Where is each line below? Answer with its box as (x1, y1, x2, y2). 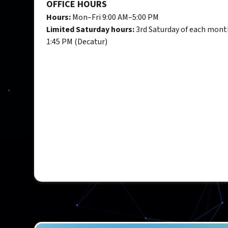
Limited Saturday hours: (46, 24, 135, 36)
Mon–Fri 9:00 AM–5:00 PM (71, 12, 159, 23)
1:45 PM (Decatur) (46, 36, 108, 48)
